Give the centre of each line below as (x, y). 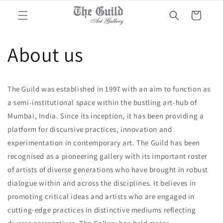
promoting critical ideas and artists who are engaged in (101, 196)
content (28, 15)
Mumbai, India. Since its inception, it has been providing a (106, 116)
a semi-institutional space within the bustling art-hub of (102, 102)
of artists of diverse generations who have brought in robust (108, 169)
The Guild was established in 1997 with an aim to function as (109, 89)
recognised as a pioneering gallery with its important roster (108, 156)
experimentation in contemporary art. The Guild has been (104, 143)
